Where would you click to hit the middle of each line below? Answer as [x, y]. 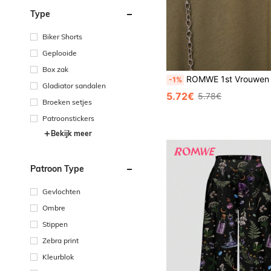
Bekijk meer [71, 133]
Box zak [55, 69]
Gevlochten [61, 191]
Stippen [55, 224]
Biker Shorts [62, 36]
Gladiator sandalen [74, 85]
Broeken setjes [67, 102]
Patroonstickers [68, 118]
